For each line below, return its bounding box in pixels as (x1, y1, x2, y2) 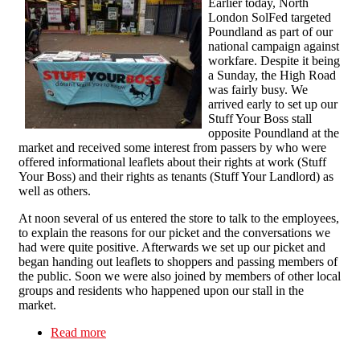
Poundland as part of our (208, 25, 333, 39)
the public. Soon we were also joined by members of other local (18, 269, 341, 284)
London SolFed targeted (208, 10, 331, 25)
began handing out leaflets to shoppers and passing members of (18, 255, 337, 269)
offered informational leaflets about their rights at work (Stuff (18, 155, 326, 170)
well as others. (18, 184, 91, 198)
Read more (51, 325, 106, 340)
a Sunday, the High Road (208, 68, 336, 83)
